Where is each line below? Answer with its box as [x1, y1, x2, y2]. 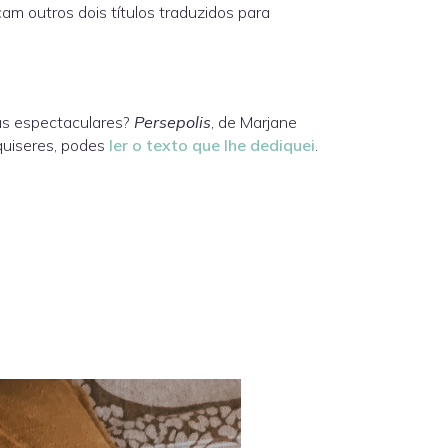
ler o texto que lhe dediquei [109, 135, 315, 155]
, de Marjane [211, 112, 297, 132]
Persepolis [134, 112, 211, 132]
